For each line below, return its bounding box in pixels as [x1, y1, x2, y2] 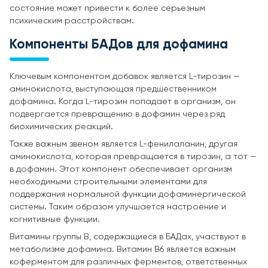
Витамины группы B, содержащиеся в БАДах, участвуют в [10, 232, 246, 241]
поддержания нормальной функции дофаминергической [10, 190, 246, 199]
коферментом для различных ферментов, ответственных [10, 257, 247, 266]
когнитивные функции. [10, 215, 100, 224]
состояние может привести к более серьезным [10, 4, 205, 13]
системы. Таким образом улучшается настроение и [10, 202, 226, 211]
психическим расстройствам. [10, 16, 134, 25]
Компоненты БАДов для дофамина [10, 38, 228, 51]
